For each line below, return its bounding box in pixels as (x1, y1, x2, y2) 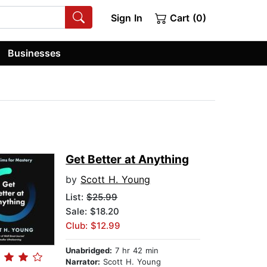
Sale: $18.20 (66, 206, 120, 218)
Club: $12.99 (66, 220, 121, 232)
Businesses (8, 46, 61, 59)
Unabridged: (66, 246, 113, 256)
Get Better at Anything (66, 153, 190, 167)
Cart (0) (167, 12, 206, 24)
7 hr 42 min (112, 246, 159, 256)
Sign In (110, 12, 142, 24)
